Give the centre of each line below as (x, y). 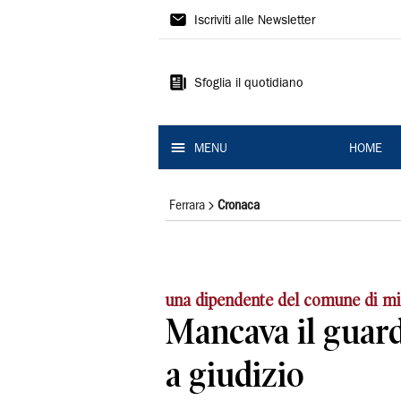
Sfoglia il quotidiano (249, 84)
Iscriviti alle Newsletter (255, 21)
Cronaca (239, 206)
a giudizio (235, 374)
